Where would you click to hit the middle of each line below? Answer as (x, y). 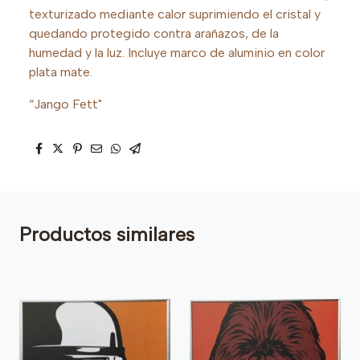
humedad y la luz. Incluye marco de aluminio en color (177, 52)
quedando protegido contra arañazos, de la (154, 33)
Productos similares (107, 234)
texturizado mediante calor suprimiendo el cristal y (175, 14)
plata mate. (61, 72)
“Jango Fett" (65, 104)
